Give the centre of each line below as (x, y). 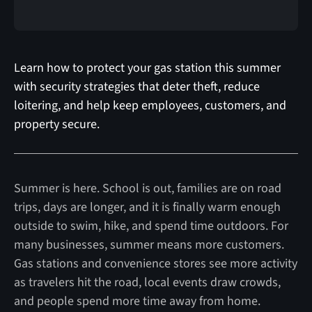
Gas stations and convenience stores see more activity (155, 263)
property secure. (56, 124)
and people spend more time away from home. (137, 301)
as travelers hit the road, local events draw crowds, (147, 282)
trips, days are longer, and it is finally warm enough (147, 207)
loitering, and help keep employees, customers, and (150, 105)
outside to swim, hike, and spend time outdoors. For (151, 226)
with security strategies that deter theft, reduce (136, 86)
